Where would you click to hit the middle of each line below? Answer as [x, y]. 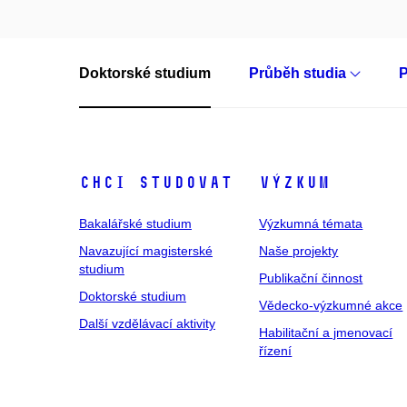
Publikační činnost [311, 278]
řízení [276, 350]
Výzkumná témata [311, 223]
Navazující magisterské [146, 250]
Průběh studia [299, 73]
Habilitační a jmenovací [326, 332]
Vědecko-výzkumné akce [331, 305]
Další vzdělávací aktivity [147, 323]
